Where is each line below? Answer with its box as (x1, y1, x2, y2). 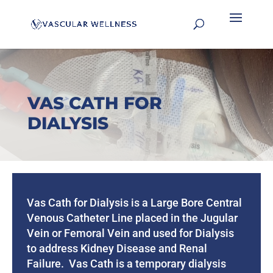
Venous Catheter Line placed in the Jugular (27, 211, 238, 224)
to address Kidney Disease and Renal (27, 241, 208, 255)
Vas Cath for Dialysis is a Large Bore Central (27, 196, 243, 209)
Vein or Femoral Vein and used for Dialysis (27, 226, 235, 239)
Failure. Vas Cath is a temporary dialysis (27, 257, 227, 270)
